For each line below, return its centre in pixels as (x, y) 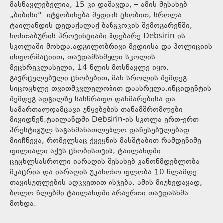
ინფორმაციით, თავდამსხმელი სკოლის (83, 57)
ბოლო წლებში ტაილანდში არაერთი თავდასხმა (99, 193)
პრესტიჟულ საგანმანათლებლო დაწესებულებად (100, 131)
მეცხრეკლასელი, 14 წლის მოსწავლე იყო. (89, 68)
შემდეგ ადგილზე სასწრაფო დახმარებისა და (93, 99)
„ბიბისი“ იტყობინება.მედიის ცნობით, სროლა (96, 16)
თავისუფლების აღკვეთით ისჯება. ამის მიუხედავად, (106, 183)
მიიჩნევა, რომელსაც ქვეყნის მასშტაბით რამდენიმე (106, 141)
